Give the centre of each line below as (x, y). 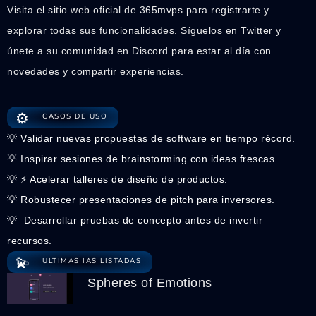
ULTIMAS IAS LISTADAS (92, 261)
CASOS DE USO (75, 116)
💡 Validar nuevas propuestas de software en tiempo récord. (151, 138)
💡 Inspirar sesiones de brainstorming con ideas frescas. (142, 158)
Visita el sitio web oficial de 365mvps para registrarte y (138, 10)
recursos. (30, 240)
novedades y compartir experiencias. (96, 72)
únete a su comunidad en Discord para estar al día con (139, 51)
